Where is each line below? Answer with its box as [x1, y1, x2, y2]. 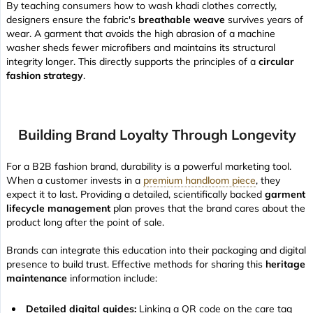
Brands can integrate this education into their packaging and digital [6, 243, 306, 256]
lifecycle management [6, 201, 110, 214]
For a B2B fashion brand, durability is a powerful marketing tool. [6, 159, 291, 173]
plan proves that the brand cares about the [110, 201, 305, 214]
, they [256, 173, 280, 187]
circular [259, 54, 294, 68]
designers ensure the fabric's [6, 13, 138, 26]
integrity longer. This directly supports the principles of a [6, 54, 259, 68]
